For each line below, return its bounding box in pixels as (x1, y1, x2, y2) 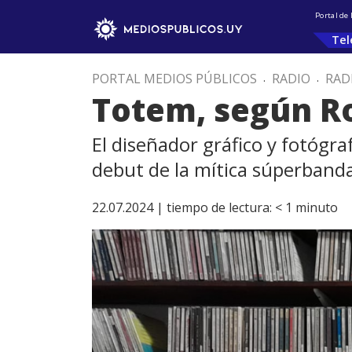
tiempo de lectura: (167, 199, 272, 216)
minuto (295, 199, 338, 216)
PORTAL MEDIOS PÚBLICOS (92, 70, 257, 87)
